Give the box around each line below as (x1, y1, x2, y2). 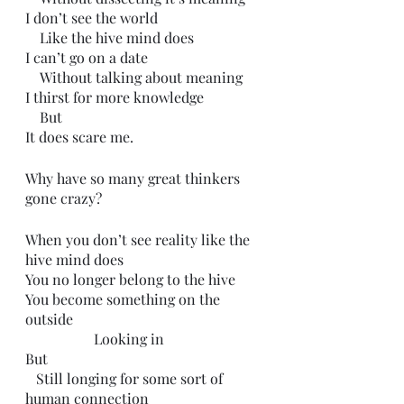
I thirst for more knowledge (25, 87, 204, 106)
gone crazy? (25, 188, 102, 207)
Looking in (94, 329, 164, 348)
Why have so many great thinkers (25, 169, 243, 188)
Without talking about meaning (40, 68, 243, 87)
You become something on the (25, 289, 224, 308)
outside (25, 309, 73, 328)
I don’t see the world (25, 8, 161, 27)
